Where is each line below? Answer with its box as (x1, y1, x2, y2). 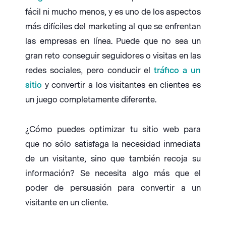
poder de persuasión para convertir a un (25, 183, 201, 193)
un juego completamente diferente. (25, 95, 156, 105)
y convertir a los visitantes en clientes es (42, 80, 201, 90)
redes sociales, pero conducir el (25, 66, 154, 76)
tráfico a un (154, 66, 201, 76)
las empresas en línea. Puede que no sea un (25, 36, 201, 46)
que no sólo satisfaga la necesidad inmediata (25, 139, 201, 149)
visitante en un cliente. (25, 198, 108, 208)
